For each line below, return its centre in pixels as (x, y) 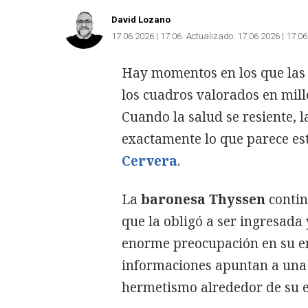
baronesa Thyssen (203, 199)
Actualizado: (211, 36)
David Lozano (141, 19)
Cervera (150, 161)
